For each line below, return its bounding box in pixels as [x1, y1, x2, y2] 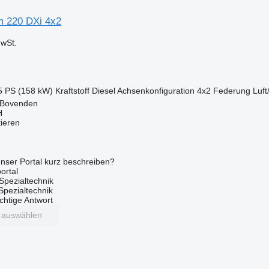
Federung [213, 85, 250, 95]
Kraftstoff [55, 85, 89, 95]
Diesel [91, 85, 115, 95]
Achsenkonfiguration [116, 85, 195, 95]
